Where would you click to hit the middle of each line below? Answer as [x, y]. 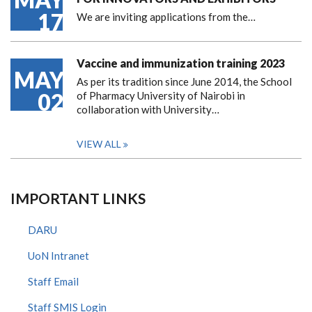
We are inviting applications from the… [166, 17]
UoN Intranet [58, 256]
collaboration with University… [148, 110]
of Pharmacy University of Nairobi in [161, 96]
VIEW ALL [99, 144]
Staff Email [53, 282]
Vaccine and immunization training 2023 [181, 63]
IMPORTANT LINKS [78, 198]
